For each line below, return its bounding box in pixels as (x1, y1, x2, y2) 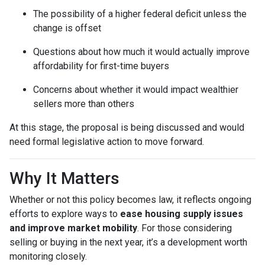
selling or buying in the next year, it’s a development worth (9, 236, 247, 248)
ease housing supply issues (120, 208, 243, 219)
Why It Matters (9, 168, 119, 188)
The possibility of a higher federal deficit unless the (33, 8, 247, 20)
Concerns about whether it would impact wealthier (33, 83, 238, 95)
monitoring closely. (9, 250, 87, 262)
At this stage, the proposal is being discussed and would (9, 121, 244, 133)
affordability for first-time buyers (33, 60, 169, 72)
